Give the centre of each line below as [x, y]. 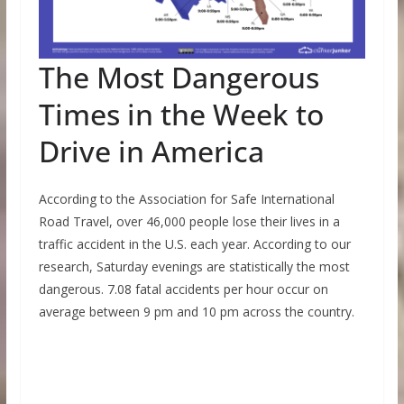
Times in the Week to [181, 114]
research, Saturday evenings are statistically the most [194, 266]
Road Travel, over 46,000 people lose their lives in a [189, 221]
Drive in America [151, 151]
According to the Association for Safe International [186, 198]
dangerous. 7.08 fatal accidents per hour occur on [183, 289]
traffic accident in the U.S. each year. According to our [194, 243]
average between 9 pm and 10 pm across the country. [196, 311]
